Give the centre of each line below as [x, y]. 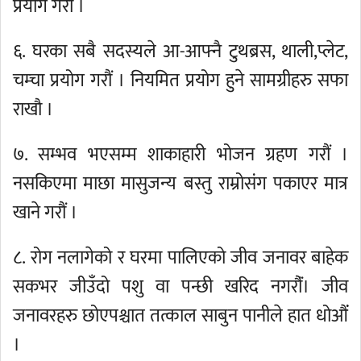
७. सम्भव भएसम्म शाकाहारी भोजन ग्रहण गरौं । [180, 155]
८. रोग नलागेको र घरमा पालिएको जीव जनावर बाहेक [180, 258]
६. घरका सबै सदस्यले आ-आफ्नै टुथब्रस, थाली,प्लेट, [180, 52]
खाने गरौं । [45, 213]
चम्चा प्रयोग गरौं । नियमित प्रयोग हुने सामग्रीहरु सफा [180, 81]
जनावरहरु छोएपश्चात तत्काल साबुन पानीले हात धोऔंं [180, 316]
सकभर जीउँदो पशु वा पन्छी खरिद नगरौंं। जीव [180, 287]
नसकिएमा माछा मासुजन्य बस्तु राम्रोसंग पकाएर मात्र [180, 184]
